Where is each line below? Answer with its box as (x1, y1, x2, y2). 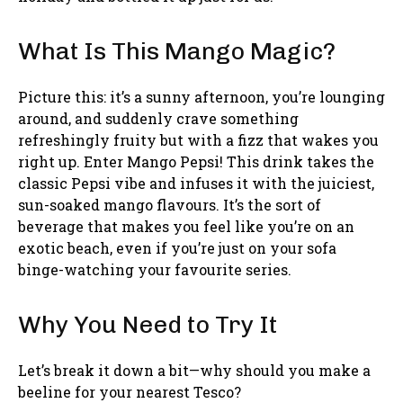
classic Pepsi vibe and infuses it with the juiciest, (18, 173, 374, 193)
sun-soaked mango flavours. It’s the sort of (18, 194, 321, 214)
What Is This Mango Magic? (18, 36, 336, 66)
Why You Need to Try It (18, 309, 277, 339)
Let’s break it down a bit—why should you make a (18, 360, 371, 380)
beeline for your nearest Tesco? (18, 381, 241, 401)
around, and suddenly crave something (18, 108, 299, 128)
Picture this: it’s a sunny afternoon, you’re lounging (18, 86, 385, 106)
